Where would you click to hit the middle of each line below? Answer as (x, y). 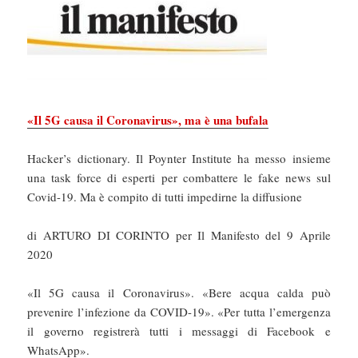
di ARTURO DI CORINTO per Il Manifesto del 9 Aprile (179, 235)
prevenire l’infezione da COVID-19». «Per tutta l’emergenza (179, 311)
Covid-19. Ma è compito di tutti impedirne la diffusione (165, 196)
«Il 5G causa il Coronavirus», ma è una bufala (148, 119)
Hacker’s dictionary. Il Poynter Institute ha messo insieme (179, 158)
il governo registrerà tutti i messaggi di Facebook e (179, 330)
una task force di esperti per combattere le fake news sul (179, 177)
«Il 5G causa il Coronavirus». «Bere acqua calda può (179, 292)
